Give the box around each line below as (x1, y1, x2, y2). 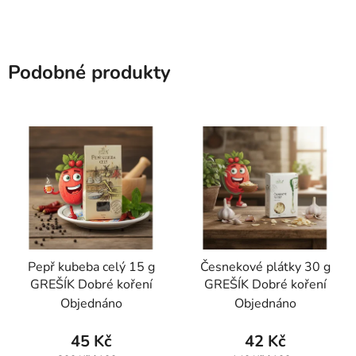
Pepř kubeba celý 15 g (27, 258, 155, 277)
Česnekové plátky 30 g (199, 258, 331, 277)
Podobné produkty (8, 59, 171, 85)
